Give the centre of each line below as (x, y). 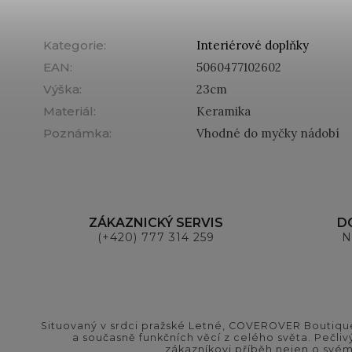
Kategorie (73, 45)
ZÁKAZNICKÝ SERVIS (156, 222)
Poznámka (76, 133)
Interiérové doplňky (253, 45)
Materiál (68, 111)
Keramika (224, 111)
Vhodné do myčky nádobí (268, 133)
